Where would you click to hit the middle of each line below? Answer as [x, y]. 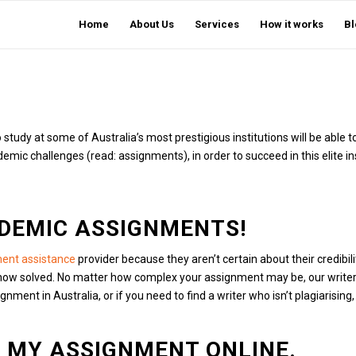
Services [217, 24]
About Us [152, 24]
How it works [292, 24]
